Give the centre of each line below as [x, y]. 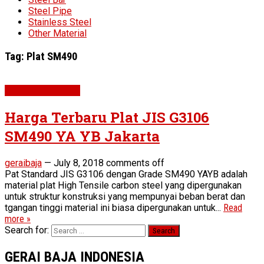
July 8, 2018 [79, 163]
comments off [135, 163]
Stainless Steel [60, 22]
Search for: [27, 230]
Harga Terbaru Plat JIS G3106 [107, 118]
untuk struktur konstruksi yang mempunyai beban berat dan [125, 197]
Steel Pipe [50, 11]
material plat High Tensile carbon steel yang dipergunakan [123, 186]
